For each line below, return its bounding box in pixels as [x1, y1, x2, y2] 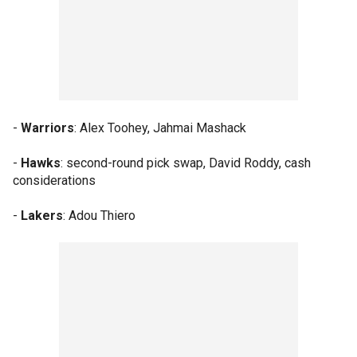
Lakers [21, 207, 63, 223]
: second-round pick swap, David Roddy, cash [61, 155, 311, 171]
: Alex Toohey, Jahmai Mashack [74, 120, 246, 135]
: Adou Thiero [63, 207, 135, 223]
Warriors [21, 120, 74, 135]
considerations [13, 172, 96, 188]
